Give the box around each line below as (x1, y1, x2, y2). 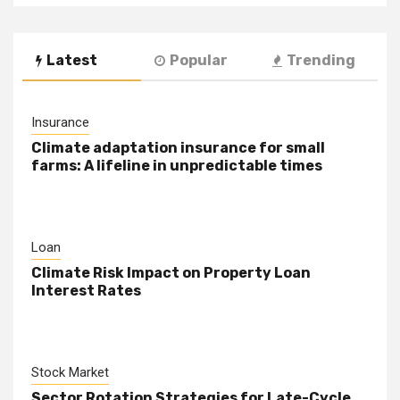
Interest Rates (31, 282, 141, 300)
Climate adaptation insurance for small (31, 139, 325, 157)
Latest (46, 52, 97, 70)
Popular (169, 52, 228, 70)
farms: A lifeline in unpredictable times (31, 157, 322, 175)
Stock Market (31, 364, 109, 381)
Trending (287, 52, 356, 70)
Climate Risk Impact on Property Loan (31, 264, 311, 282)
